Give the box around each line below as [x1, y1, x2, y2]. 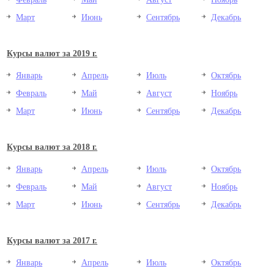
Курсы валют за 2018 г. [7, 141, 98, 152]
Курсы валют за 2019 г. [7, 48, 98, 58]
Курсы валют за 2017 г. [7, 235, 98, 245]
